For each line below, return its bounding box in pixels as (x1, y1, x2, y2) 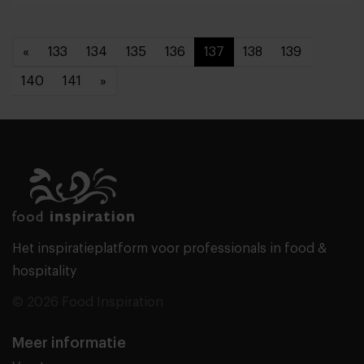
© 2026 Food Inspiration (12, 295, 163, 309)
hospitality (12, 264, 76, 278)
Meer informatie (12, 335, 126, 350)
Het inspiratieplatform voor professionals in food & (12, 241, 327, 255)
